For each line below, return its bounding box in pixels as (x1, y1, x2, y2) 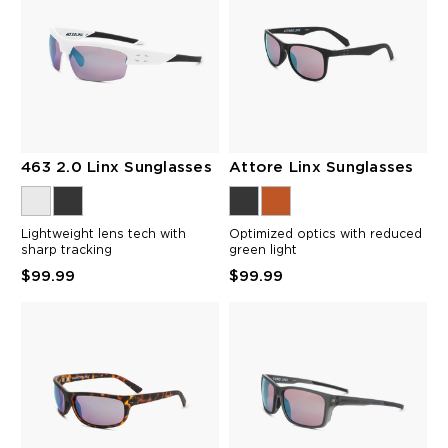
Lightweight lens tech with (21, 228, 186, 241)
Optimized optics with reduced (229, 228, 422, 241)
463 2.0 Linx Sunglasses (21, 159, 212, 175)
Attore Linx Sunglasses (229, 159, 414, 175)
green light (229, 244, 297, 257)
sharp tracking (21, 244, 112, 257)
